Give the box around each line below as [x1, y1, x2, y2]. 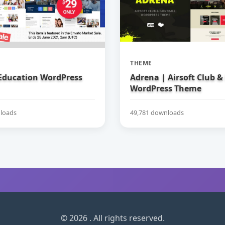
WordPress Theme [130, 83, 201, 94]
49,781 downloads [130, 107, 184, 117]
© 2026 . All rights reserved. [60, 212, 165, 223]
